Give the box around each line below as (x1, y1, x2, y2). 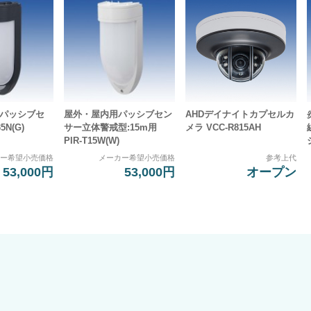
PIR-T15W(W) (64, 135, 120, 146)
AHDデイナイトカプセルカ (185, 108, 294, 119)
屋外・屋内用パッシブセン (64, 108, 173, 119)
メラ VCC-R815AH (185, 121, 261, 133)
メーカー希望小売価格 (99, 153, 175, 162)
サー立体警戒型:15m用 (64, 121, 158, 133)
